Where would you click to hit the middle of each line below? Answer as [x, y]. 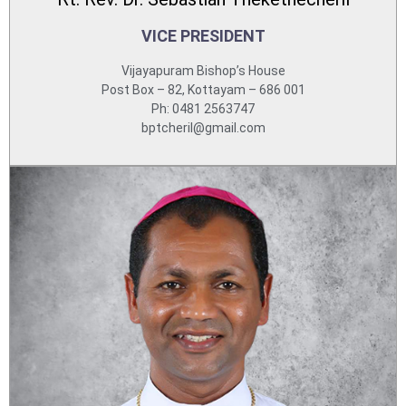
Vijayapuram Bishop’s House [203, 71]
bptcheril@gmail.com [203, 128]
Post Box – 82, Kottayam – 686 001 [203, 90]
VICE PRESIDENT [203, 36]
